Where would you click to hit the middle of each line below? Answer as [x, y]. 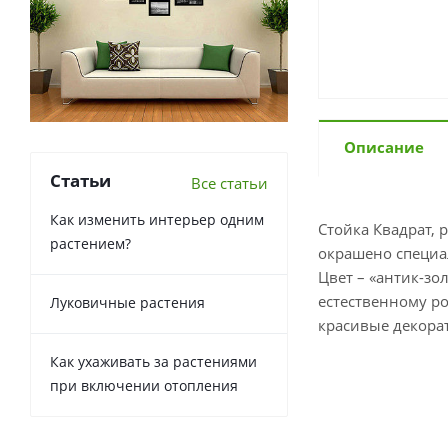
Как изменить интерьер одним [157, 219]
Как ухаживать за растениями [153, 361]
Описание [384, 147]
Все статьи [229, 182]
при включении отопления [144, 385]
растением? [90, 243]
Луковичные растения [127, 302]
